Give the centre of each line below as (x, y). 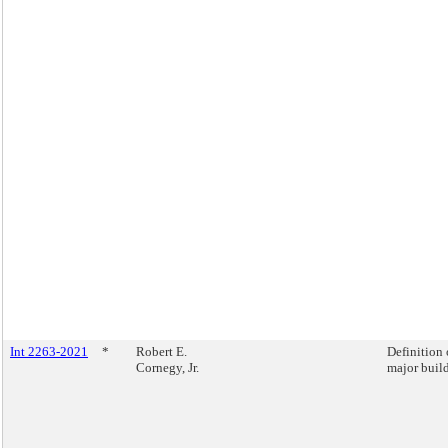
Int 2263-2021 (49, 351)
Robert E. (161, 351)
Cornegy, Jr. (167, 367)
